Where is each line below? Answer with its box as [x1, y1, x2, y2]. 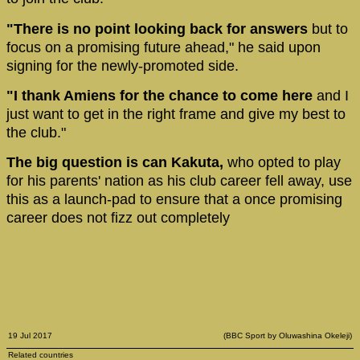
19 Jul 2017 [8, 330, 52, 340]
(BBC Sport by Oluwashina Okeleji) [223, 330, 352, 340]
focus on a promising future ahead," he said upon [6, 39, 321, 55]
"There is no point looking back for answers [6, 20, 308, 37]
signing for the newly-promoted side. [6, 57, 239, 74]
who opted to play [223, 154, 341, 171]
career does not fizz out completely [6, 210, 230, 227]
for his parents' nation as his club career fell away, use [6, 173, 352, 190]
